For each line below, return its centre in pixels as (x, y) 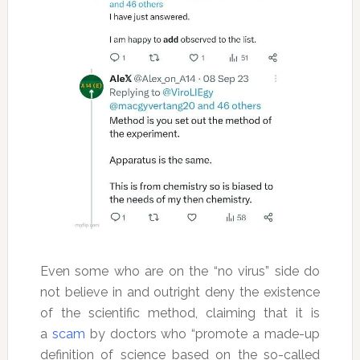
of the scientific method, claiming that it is (180, 313)
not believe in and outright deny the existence (180, 292)
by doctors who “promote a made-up (202, 334)
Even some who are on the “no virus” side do (180, 272)
